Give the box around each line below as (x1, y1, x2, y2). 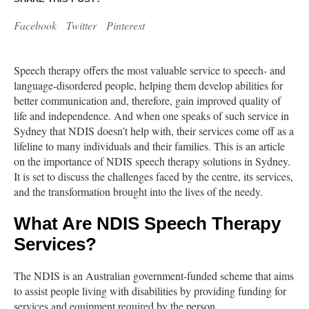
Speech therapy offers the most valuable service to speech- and (14, 63, 286, 78)
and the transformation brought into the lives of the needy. (14, 184, 263, 199)
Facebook (14, 18, 57, 33)
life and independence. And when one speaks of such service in (14, 108, 289, 123)
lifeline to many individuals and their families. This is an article (14, 139, 285, 154)
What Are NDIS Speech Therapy (14, 213, 281, 235)
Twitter (66, 18, 97, 33)
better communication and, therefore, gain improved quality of (14, 93, 281, 108)
